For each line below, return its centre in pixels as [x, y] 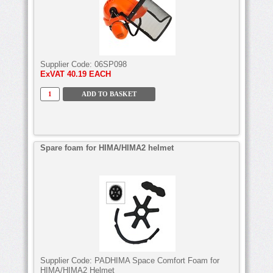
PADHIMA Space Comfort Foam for [157, 260]
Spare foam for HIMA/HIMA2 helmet [107, 147]
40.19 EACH [89, 74]
